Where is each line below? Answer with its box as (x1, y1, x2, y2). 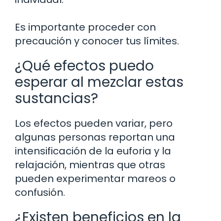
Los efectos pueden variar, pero (15, 116, 173, 130)
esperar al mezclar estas (15, 72, 184, 92)
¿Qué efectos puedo (15, 56, 154, 75)
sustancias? (15, 88, 98, 108)
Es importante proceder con (15, 20, 156, 34)
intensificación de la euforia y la (15, 144, 171, 158)
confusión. (15, 185, 65, 199)
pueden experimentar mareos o (15, 171, 176, 185)
